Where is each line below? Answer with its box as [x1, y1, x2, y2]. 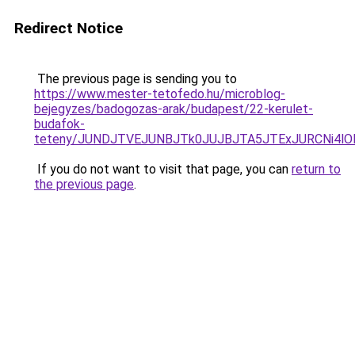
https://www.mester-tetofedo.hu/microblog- [34, 86, 285, 101]
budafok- [34, 116, 85, 132]
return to [292, 162, 341, 177]
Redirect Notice [14, 19, 123, 37]
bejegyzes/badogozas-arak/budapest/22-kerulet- [34, 101, 313, 116]
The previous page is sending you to [34, 71, 237, 86]
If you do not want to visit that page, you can [34, 162, 292, 177]
